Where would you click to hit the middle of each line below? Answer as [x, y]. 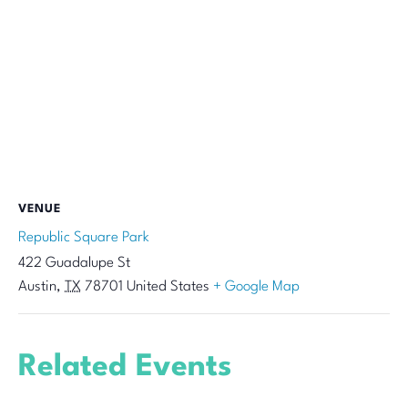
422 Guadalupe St [74, 264]
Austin [37, 287]
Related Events [125, 368]
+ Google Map [256, 287]
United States [168, 287]
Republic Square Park [84, 238]
